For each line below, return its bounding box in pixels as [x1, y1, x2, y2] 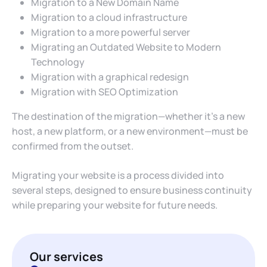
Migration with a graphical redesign [31, 70, 189, 83]
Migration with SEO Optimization [31, 85, 178, 98]
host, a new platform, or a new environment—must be [12, 125, 248, 138]
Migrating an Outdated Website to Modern [31, 41, 221, 54]
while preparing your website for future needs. [12, 198, 218, 212]
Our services [30, 249, 103, 265]
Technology [31, 55, 85, 69]
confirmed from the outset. [12, 139, 133, 153]
